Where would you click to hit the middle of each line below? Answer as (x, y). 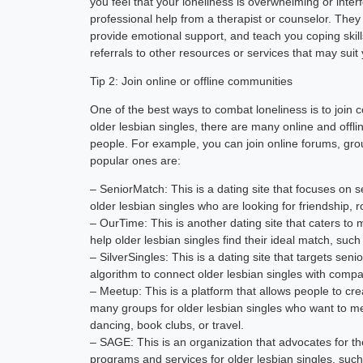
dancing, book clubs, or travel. (167, 325)
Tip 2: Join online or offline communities (192, 81)
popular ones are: (136, 160)
